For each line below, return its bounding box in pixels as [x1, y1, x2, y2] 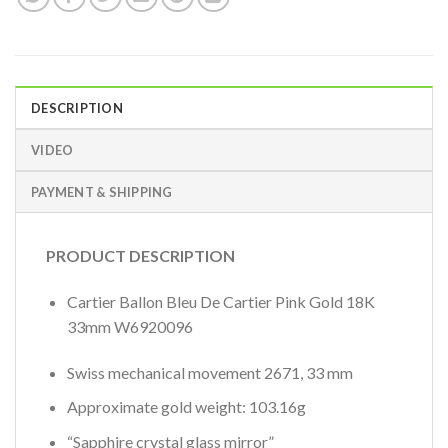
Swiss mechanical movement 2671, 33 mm [66, 362, 353, 382]
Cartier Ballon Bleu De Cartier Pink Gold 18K [66, 291, 375, 311]
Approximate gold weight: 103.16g [66, 397, 306, 417]
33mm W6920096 [66, 316, 193, 336]
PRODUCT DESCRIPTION [46, 246, 235, 266]
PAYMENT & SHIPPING [31, 184, 173, 201]
